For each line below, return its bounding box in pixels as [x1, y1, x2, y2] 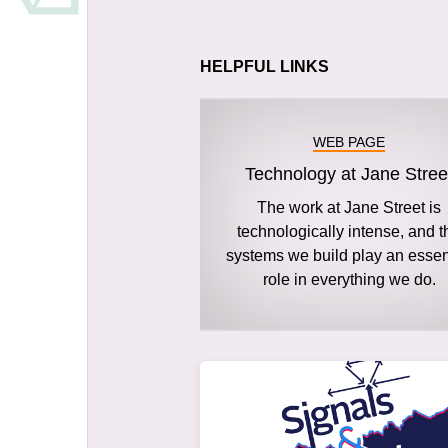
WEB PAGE [313, 134, 386, 150]
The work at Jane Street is [257, 199, 442, 216]
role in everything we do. [262, 271, 436, 288]
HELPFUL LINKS [200, 58, 329, 75]
